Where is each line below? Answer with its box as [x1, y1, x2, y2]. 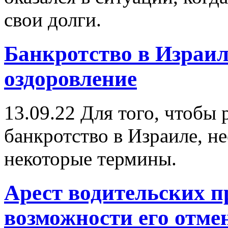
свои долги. [4, 8, 101, 31]
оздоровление [4, 66, 137, 91]
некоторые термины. [4, 147, 177, 169]
